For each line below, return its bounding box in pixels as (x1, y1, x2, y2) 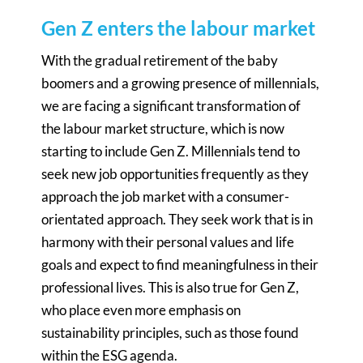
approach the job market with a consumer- (41, 187, 290, 205)
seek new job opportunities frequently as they (41, 164, 310, 182)
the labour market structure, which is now (41, 119, 285, 137)
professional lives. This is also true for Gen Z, (41, 278, 300, 296)
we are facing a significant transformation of (41, 96, 301, 114)
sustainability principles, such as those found (41, 323, 300, 341)
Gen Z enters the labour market (41, 15, 316, 40)
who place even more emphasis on (41, 301, 241, 318)
